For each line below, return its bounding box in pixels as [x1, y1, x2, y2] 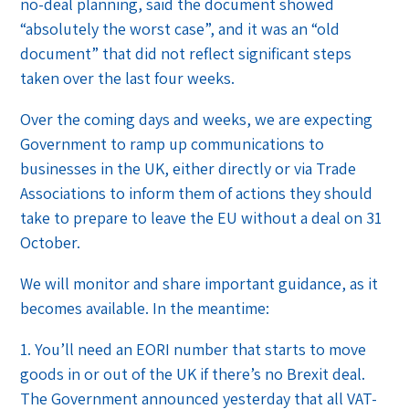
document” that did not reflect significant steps [20, 42, 352, 64]
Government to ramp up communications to [20, 132, 325, 154]
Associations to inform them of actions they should [20, 182, 373, 204]
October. [20, 231, 81, 253]
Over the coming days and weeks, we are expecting [20, 108, 373, 130]
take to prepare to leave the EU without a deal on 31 [20, 206, 383, 228]
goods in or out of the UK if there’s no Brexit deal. [20, 362, 366, 384]
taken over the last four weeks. [20, 67, 236, 89]
